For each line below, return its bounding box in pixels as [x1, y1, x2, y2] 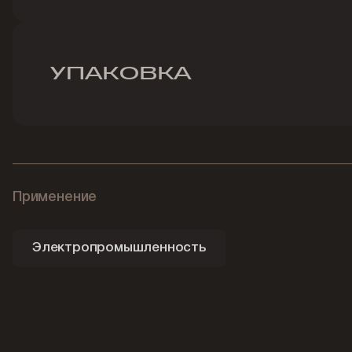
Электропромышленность [32, 241, 206, 254]
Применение [13, 190, 97, 203]
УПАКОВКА [50, 63, 192, 84]
